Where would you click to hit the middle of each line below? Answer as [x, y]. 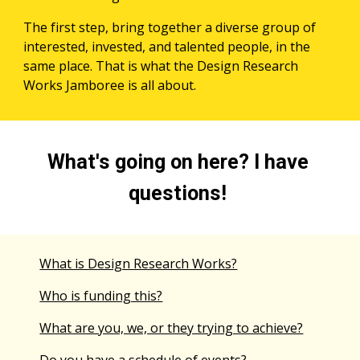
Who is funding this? [101, 296]
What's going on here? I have [178, 162]
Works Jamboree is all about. [110, 85]
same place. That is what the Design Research [161, 66]
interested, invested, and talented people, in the [167, 47]
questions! [180, 193]
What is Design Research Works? [139, 264]
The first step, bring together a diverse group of [170, 27]
